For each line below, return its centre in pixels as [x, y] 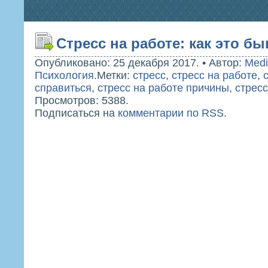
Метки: [115, 75]
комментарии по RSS [171, 113]
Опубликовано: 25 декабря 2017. [117, 63]
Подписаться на [76, 113]
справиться [63, 88]
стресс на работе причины [163, 88]
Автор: [227, 63]
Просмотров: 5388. [82, 100]
